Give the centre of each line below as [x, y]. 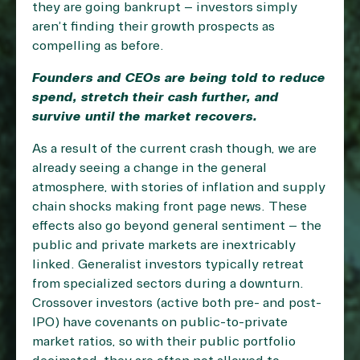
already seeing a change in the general [149, 168]
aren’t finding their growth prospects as [153, 27]
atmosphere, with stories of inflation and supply [179, 188]
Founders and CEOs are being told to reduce [179, 78]
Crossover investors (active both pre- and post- [177, 303]
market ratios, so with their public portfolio [164, 342]
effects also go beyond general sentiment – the [177, 226]
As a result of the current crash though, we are [174, 149]
